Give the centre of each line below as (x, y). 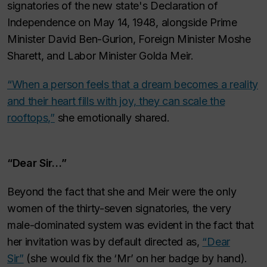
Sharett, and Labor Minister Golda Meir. (102, 56)
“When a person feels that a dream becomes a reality (133, 84)
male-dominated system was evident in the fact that (131, 225)
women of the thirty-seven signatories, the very (119, 208)
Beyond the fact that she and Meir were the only (122, 192)
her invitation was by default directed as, (105, 242)
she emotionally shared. (113, 118)
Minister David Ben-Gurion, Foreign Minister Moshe (129, 39)
